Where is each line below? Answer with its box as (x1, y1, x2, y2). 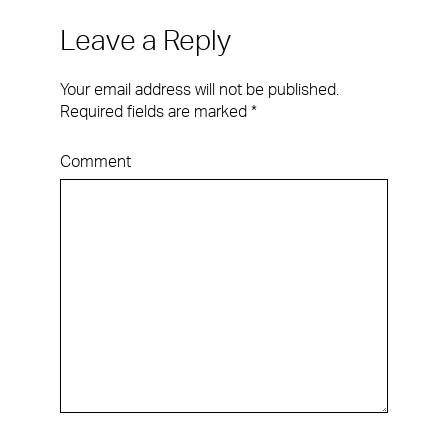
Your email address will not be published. (60, 82, 339, 99)
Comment (60, 154, 131, 171)
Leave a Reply (60, 27, 231, 56)
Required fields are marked (60, 104, 251, 121)
